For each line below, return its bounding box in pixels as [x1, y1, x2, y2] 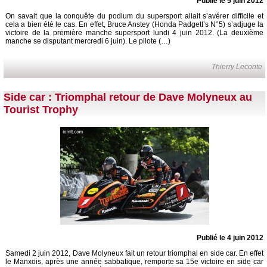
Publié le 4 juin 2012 [197, 234, 263, 243]
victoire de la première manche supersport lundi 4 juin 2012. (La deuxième [5, 29, 263, 38]
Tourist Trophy [4, 104, 78, 116]
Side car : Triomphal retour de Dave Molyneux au [4, 91, 252, 104]
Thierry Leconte [212, 63, 263, 72]
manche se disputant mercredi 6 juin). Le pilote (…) [5, 37, 170, 46]
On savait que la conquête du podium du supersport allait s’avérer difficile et [5, 12, 263, 21]
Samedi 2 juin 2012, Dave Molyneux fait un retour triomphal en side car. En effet [5, 249, 263, 258]
